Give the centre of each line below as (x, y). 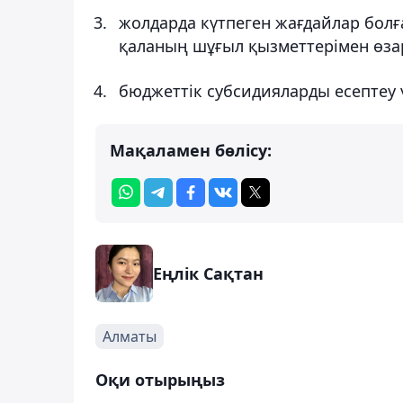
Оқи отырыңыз (160, 379)
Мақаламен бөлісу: (191, 150)
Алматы (130, 336)
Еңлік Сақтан (208, 273)
